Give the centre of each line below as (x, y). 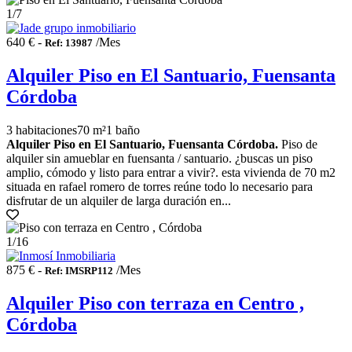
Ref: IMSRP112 (79, 270)
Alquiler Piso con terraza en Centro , (155, 303)
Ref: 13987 (69, 43)
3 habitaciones (42, 130)
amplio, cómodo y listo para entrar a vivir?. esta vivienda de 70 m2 (171, 172)
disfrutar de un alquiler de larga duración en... (119, 200)
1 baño (123, 130)
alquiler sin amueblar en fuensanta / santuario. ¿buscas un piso (159, 158)
